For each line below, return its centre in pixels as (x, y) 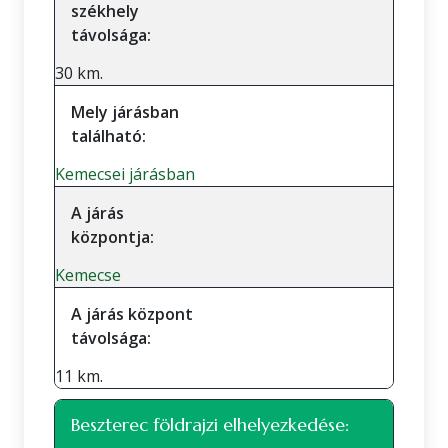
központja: (112, 237)
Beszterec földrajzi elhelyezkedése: (210, 424)
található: (108, 136)
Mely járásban (125, 112)
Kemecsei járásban (125, 174)
